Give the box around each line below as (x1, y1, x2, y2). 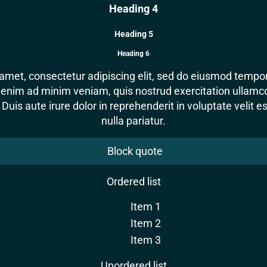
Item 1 (130, 200, 161, 213)
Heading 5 (114, 29, 153, 39)
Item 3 (130, 234, 161, 246)
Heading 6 (117, 49, 150, 58)
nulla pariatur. (101, 114, 166, 127)
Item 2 (130, 217, 161, 229)
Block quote (107, 145, 163, 157)
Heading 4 (109, 2, 158, 15)
